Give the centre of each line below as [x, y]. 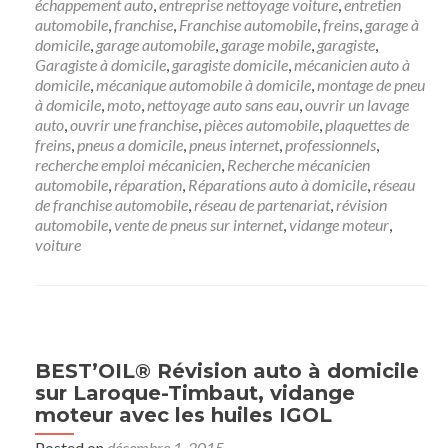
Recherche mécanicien [298, 164]
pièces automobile [261, 124]
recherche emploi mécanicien [128, 164]
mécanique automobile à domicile [203, 84]
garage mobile [266, 44]
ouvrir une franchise [134, 124]
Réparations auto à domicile [277, 184]
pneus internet [234, 144]
